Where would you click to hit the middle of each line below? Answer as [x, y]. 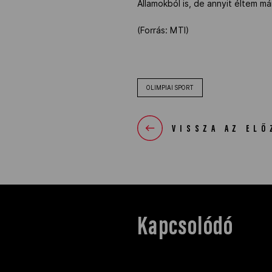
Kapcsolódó [185, 228]
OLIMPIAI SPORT [170, 87]
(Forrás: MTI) [163, 30]
